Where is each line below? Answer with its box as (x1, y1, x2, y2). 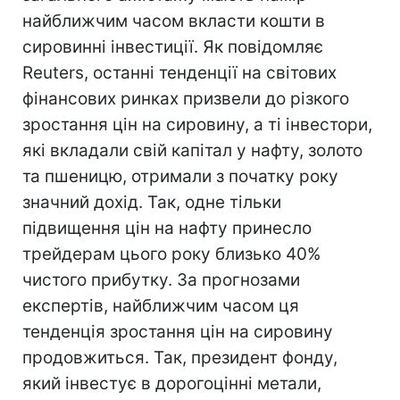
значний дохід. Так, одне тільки (22, 192, 281, 212)
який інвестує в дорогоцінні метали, (22, 373, 321, 394)
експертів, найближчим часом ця (22, 296, 299, 316)
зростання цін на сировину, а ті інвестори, (22, 114, 372, 135)
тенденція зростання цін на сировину (22, 321, 333, 342)
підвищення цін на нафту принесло (22, 218, 312, 238)
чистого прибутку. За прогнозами (22, 270, 300, 290)
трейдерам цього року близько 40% (22, 244, 321, 264)
